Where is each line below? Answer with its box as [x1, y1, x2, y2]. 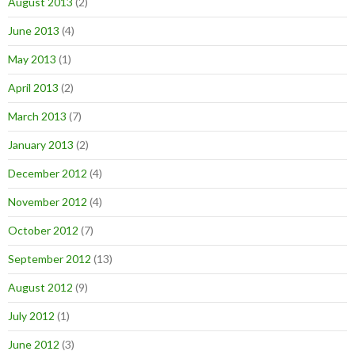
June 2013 [8, 24, 59, 38]
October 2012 [8, 223, 78, 238]
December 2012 [8, 166, 87, 181]
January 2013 [8, 138, 74, 152]
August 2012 [8, 281, 73, 295]
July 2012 [8, 309, 55, 323]
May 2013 [8, 52, 56, 67]
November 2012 [8, 195, 87, 209]
